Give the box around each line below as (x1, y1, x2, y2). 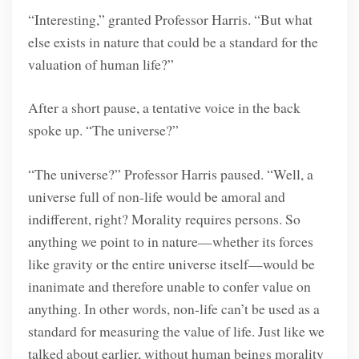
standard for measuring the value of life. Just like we (27, 321, 325, 341)
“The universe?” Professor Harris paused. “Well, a (27, 163, 313, 184)
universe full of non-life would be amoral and (27, 186, 285, 206)
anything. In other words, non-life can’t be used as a (27, 298, 320, 318)
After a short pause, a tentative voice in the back (27, 98, 301, 118)
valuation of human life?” (27, 54, 174, 74)
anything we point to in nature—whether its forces (27, 231, 313, 251)
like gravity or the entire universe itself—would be (27, 253, 315, 273)
